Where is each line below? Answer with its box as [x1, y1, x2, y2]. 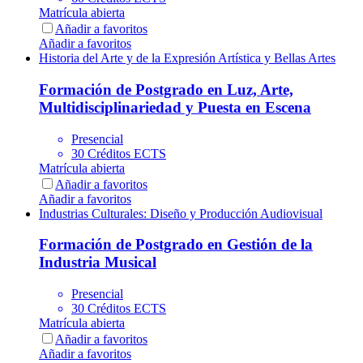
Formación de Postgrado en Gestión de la [39, 236, 313, 254]
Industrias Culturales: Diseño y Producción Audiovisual [39, 206, 322, 220]
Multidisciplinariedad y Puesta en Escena [39, 98, 311, 116]
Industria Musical [39, 254, 156, 271]
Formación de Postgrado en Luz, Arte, [39, 80, 293, 98]
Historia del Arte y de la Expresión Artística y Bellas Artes [39, 51, 335, 66]
